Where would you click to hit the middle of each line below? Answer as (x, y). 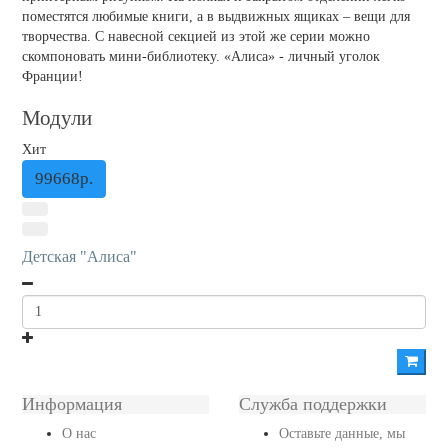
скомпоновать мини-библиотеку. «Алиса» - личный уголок (200, 56)
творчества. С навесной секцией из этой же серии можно (195, 36)
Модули (56, 118)
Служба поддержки (312, 404)
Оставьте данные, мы (341, 433)
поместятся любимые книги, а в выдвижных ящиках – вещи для (215, 16)
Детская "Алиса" (79, 256)
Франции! (52, 76)
